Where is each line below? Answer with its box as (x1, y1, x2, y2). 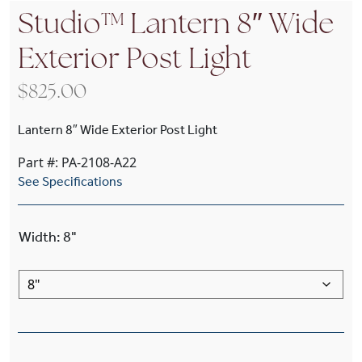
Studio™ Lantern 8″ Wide (18, 11, 334, 40)
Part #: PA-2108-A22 (18, 154, 137, 171)
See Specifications (18, 174, 123, 189)
